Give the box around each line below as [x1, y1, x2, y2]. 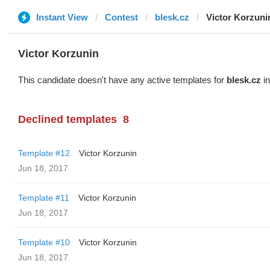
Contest [105, 12, 138, 22]
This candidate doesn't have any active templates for [18, 75, 227, 85]
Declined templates [18, 113, 117, 125]
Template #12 [18, 148, 70, 158]
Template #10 [18, 237, 70, 247]
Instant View [36, 12, 88, 22]
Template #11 [18, 193, 69, 202]
